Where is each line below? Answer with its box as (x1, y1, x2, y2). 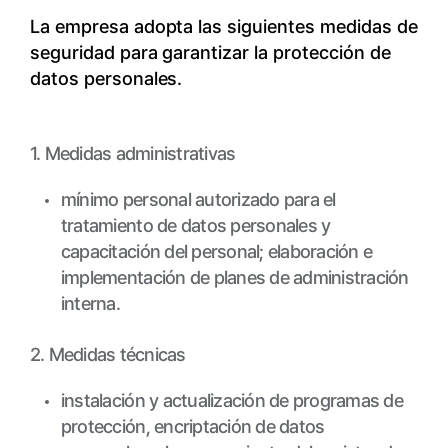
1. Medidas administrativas (29, 142, 236, 165)
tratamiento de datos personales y (60, 214, 331, 237)
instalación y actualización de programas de (60, 389, 403, 412)
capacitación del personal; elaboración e (60, 240, 373, 263)
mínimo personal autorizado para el (60, 188, 336, 211)
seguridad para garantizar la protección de (29, 40, 391, 63)
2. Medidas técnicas (29, 343, 186, 366)
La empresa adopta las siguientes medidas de (29, 14, 418, 37)
